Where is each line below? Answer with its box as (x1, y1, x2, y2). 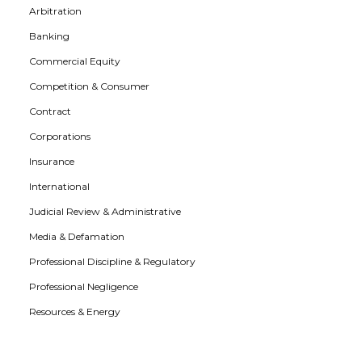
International (29, 180, 90, 192)
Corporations (29, 130, 90, 142)
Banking (29, 30, 69, 42)
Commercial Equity (29, 55, 120, 67)
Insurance (29, 155, 74, 167)
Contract (29, 105, 71, 117)
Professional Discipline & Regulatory (29, 255, 196, 267)
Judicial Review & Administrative (29, 205, 181, 217)
